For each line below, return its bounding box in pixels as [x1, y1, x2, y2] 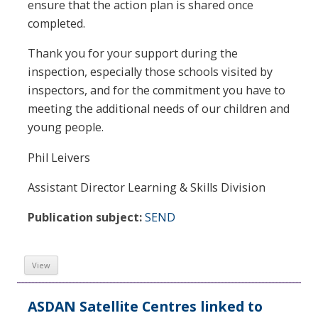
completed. [28, 16, 85, 32]
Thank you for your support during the [28, 45, 238, 62]
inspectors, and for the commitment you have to [28, 82, 285, 99]
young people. [28, 119, 104, 136]
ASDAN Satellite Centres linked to [28, 296, 263, 316]
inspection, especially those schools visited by [28, 64, 273, 80]
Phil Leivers [28, 149, 90, 165]
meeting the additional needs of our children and [28, 101, 290, 117]
